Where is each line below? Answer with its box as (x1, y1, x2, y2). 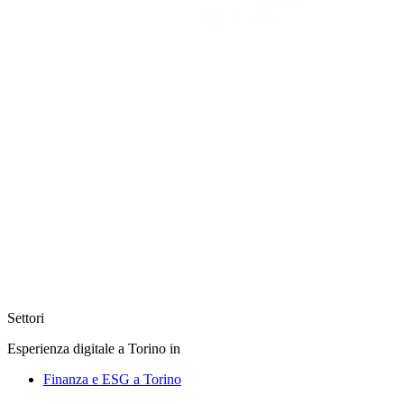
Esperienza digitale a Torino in (7, 341, 180, 357)
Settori (7, 310, 44, 326)
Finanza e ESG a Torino (43, 372, 181, 388)
